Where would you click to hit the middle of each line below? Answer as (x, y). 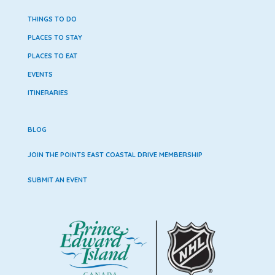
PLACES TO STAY (55, 38)
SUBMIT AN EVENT (57, 180)
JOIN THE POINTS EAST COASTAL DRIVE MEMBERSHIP (115, 155)
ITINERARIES (48, 93)
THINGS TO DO (52, 19)
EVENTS (40, 75)
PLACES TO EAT (52, 56)
